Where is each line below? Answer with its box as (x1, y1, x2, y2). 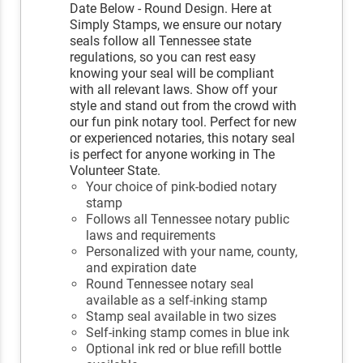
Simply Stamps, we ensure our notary (70, 17, 283, 33)
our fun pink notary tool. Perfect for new (70, 114, 297, 130)
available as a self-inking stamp (86, 293, 268, 309)
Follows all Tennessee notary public (86, 211, 290, 228)
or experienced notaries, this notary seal (70, 130, 296, 147)
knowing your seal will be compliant (70, 66, 275, 82)
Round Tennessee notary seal (86, 276, 254, 293)
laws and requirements (86, 228, 216, 244)
